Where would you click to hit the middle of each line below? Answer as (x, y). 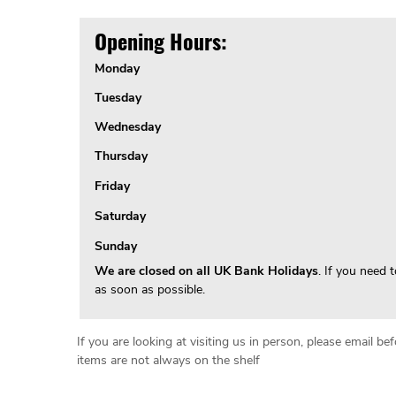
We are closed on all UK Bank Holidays (206, 271)
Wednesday (127, 127)
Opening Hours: (160, 41)
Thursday (121, 156)
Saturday (120, 217)
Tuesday (118, 98)
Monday (117, 69)
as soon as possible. (149, 290)
